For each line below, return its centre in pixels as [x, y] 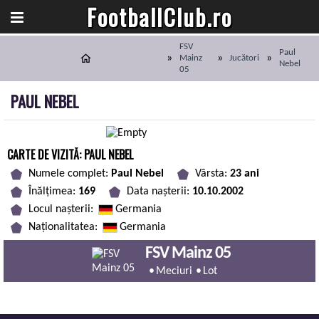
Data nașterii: [159, 192]
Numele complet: [70, 174]
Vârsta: [213, 174]
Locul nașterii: [62, 209]
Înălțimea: [53, 192]
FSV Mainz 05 [188, 253]
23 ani [245, 174]
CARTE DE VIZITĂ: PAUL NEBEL [70, 155]
